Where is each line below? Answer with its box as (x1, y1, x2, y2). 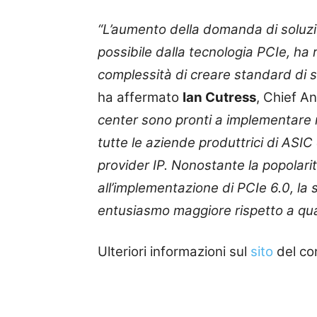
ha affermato (98, 88, 183, 105)
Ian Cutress (183, 88, 256, 105)
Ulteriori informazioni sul (98, 243, 250, 260)
